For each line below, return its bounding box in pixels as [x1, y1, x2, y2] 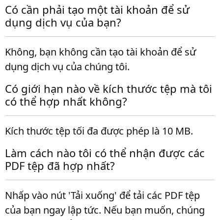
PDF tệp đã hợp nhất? [5, 158, 115, 173]
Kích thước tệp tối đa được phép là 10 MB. [5, 124, 193, 137]
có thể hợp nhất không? [5, 94, 127, 109]
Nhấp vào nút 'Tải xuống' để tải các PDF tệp [5, 189, 200, 202]
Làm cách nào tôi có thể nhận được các [5, 145, 205, 160]
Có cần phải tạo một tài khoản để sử [5, 2, 190, 17]
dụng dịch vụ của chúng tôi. [5, 60, 130, 73]
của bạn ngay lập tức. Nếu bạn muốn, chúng [5, 203, 205, 217]
